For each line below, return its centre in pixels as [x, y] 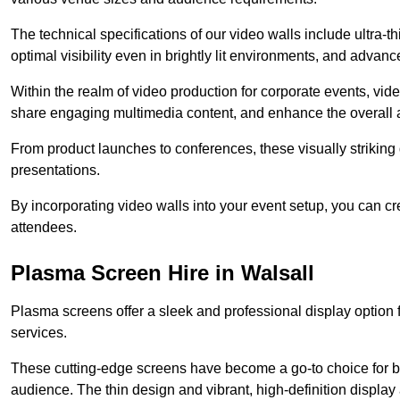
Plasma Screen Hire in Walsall [162, 273]
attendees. [44, 228]
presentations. [55, 171]
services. [39, 333]
